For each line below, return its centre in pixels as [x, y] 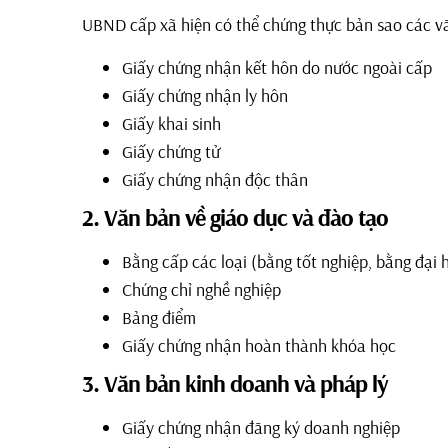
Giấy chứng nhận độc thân [215, 179]
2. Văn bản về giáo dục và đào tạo [235, 216]
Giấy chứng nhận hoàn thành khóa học [259, 345]
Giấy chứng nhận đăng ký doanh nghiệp [261, 427]
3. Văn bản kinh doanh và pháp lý [235, 382]
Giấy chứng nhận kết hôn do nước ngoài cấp [277, 67]
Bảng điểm [159, 317]
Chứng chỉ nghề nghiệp [201, 289]
